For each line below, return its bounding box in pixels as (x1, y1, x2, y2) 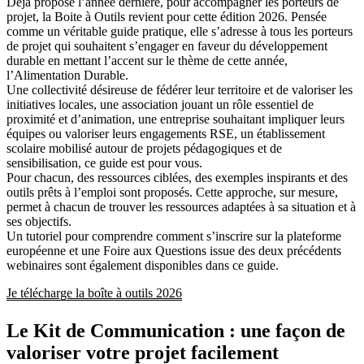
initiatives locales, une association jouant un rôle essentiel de (6, 97, 314, 112)
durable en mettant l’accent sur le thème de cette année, (6, 54, 288, 68)
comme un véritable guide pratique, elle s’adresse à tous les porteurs (6, 24, 353, 39)
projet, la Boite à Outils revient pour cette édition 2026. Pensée (6, 10, 327, 24)
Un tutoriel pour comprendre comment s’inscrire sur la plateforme (6, 229, 341, 244)
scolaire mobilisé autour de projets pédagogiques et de (6, 141, 282, 156)
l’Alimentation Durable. (6, 68, 128, 83)
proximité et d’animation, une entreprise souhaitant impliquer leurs (6, 112, 344, 127)
